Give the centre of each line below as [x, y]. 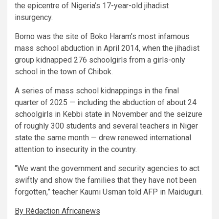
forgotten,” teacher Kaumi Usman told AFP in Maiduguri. [109, 192]
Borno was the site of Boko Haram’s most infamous [102, 37]
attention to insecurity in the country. [76, 150]
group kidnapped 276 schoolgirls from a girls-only [100, 60]
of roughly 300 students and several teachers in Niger [106, 126]
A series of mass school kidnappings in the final [97, 91]
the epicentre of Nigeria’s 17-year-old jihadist [92, 6]
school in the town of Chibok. [64, 72]
